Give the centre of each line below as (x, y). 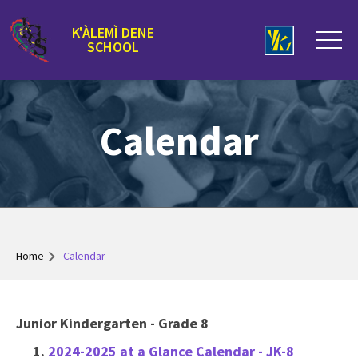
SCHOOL (113, 47)
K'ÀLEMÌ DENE (113, 32)
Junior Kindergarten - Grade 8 (112, 323)
